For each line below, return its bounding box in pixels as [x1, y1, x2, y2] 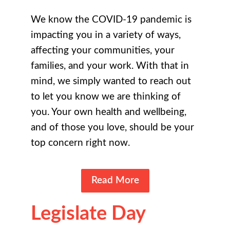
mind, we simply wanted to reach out [31, 76, 191, 87]
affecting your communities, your [31, 46, 175, 56]
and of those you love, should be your [31, 123, 194, 133]
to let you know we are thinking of [31, 92, 181, 102]
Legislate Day [31, 203, 145, 223]
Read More [91, 176, 139, 186]
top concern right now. [31, 138, 130, 148]
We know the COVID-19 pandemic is [31, 15, 191, 25]
